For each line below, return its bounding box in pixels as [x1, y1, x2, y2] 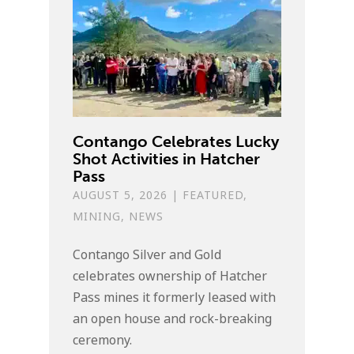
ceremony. [73, 330, 133, 349]
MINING [73, 208, 122, 224]
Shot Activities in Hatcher [73, 149, 261, 168]
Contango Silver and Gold [73, 245, 222, 264]
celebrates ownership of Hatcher [73, 266, 268, 285]
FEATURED [183, 186, 244, 203]
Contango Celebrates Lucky [73, 131, 280, 151]
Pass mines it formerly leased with [73, 288, 277, 307]
